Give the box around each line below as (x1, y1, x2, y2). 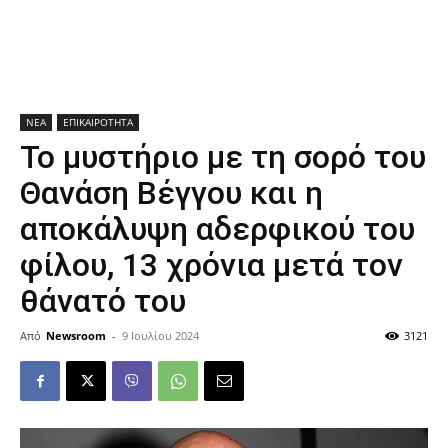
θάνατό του (20, 282, 186, 320)
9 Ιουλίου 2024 (122, 328, 199, 343)
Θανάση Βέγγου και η (20, 174, 323, 212)
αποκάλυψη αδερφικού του (20, 210, 415, 248)
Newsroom (46, 328, 106, 343)
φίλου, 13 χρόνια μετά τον (20, 246, 403, 284)
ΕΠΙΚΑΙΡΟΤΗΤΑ (63, 115, 133, 129)
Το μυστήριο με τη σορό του (20, 138, 426, 176)
